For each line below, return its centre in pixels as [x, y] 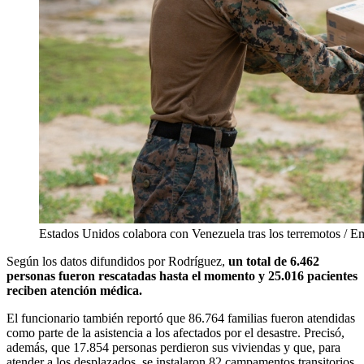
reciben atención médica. [78, 291]
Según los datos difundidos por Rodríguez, [117, 262]
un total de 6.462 [274, 262]
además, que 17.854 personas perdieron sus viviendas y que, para [173, 348]
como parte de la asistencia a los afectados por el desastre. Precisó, [175, 333]
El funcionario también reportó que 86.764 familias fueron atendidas [181, 318]
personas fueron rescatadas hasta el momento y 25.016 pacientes [182, 276]
